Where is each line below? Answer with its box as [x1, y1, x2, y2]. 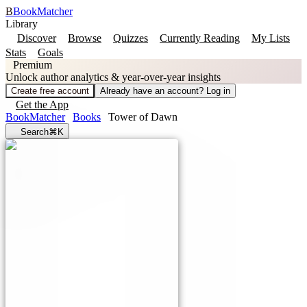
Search [21, 127, 49, 137]
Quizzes [113, 32, 148, 44]
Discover [17, 32, 56, 44]
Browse [68, 32, 101, 44]
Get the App [16, 99, 69, 110]
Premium [13, 59, 52, 71]
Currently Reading [160, 32, 240, 44]
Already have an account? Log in [100, 86, 230, 96]
